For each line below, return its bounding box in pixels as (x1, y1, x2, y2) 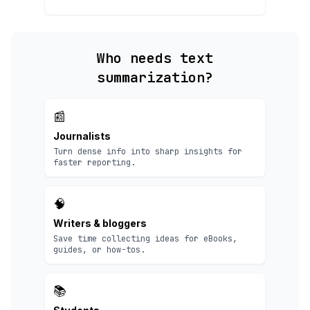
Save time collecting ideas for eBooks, (53, 233, 237, 244)
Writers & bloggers (53, 217, 147, 229)
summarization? (97, 69, 213, 86)
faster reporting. (53, 157, 136, 168)
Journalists (53, 130, 111, 142)
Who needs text (97, 49, 213, 67)
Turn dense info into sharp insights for (53, 146, 242, 157)
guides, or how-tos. (53, 244, 145, 255)
